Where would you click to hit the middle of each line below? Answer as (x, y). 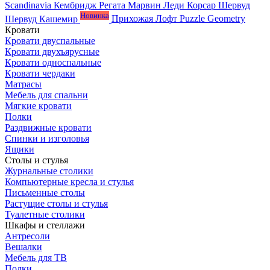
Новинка (95, 16)
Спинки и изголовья (47, 138)
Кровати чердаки (40, 73)
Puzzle (193, 19)
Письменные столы (45, 192)
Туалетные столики (45, 214)
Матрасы (23, 84)
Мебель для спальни (46, 95)
